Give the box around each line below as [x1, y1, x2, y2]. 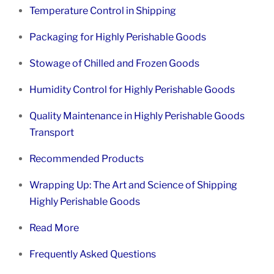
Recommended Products [29, 153, 144, 165]
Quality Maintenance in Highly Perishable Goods [29, 110, 245, 122]
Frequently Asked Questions [29, 248, 156, 261]
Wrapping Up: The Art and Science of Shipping [29, 179, 237, 191]
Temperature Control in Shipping [29, 5, 176, 17]
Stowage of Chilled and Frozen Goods [29, 57, 199, 70]
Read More [29, 222, 79, 234]
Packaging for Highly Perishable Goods [29, 31, 206, 43]
